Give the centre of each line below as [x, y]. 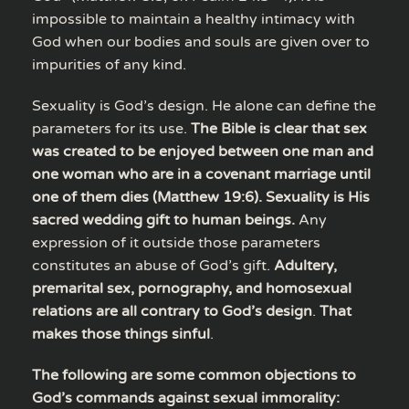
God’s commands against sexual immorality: [186, 398]
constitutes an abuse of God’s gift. [153, 265]
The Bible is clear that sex [279, 128]
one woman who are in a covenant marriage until [201, 174]
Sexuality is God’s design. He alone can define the [204, 105]
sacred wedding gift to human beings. [163, 220]
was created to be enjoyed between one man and [203, 151]
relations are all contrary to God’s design [172, 311]
